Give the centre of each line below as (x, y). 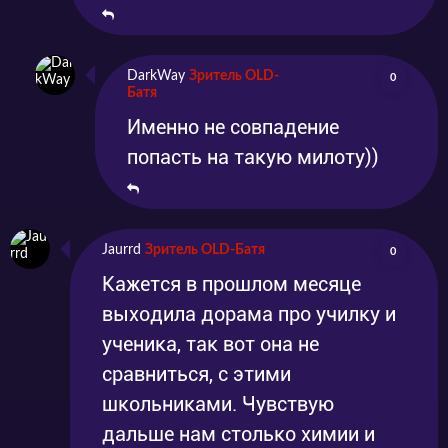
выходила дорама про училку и (249, 314)
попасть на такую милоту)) (253, 157)
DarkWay (156, 76)
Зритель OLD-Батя (205, 250)
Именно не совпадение (233, 127)
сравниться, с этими (196, 374)
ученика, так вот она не (210, 344)
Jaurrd (121, 250)
